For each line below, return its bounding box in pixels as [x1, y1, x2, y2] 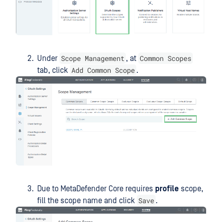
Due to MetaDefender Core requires [37, 184, 155, 193]
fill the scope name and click [37, 196, 137, 205]
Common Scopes [140, 53, 191, 63]
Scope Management [61, 53, 124, 63]
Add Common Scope [71, 65, 135, 75]
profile [155, 184, 179, 193]
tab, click [37, 65, 70, 75]
